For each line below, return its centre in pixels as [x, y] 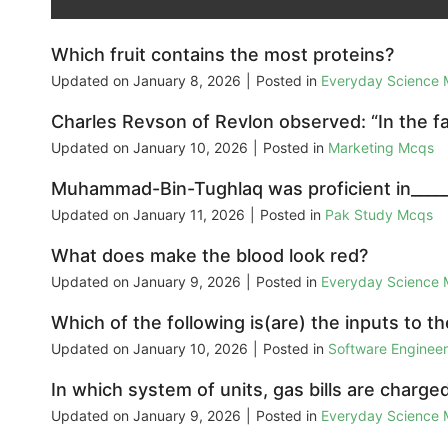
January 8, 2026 [187, 81]
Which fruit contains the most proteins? [222, 55]
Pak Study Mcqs [379, 215]
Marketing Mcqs [381, 148]
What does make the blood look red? [209, 256]
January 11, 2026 [189, 215]
